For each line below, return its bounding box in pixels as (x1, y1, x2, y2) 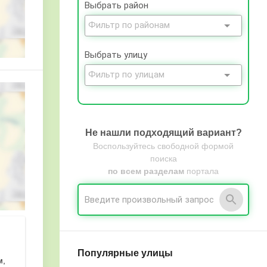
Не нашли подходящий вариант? (85, 128, 242, 138)
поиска (150, 154, 177, 163)
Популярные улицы (77, 248, 173, 258)
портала (184, 166, 219, 176)
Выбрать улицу (85, 49, 147, 60)
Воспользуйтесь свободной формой (93, 141, 234, 151)
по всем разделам (108, 166, 184, 176)
